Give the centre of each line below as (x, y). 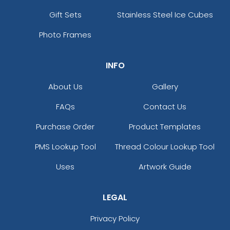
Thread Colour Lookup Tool (165, 146)
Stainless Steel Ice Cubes (165, 14)
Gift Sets (65, 14)
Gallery (165, 86)
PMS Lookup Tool (65, 146)
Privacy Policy (115, 218)
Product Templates (165, 126)
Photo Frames (65, 34)
